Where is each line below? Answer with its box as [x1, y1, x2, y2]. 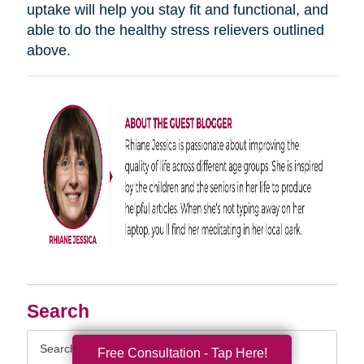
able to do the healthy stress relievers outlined [26, 21, 324, 38]
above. [26, 41, 71, 58]
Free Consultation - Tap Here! [97, 345, 267, 360]
